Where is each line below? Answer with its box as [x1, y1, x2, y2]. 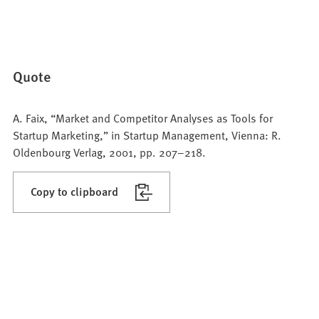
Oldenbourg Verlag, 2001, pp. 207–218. [13, 143, 206, 159]
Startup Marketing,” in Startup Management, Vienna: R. [13, 126, 282, 142]
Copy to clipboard [31, 182, 119, 199]
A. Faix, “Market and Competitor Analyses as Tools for [13, 109, 273, 125]
